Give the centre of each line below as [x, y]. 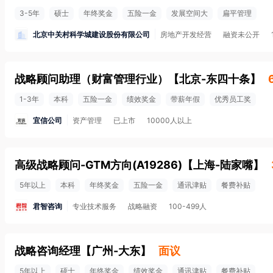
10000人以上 [169, 120]
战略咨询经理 [48, 251]
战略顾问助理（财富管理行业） [91, 79]
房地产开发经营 [186, 34]
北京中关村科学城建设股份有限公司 [91, 34]
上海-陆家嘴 [223, 165]
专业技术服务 [94, 206]
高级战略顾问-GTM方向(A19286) [98, 165]
